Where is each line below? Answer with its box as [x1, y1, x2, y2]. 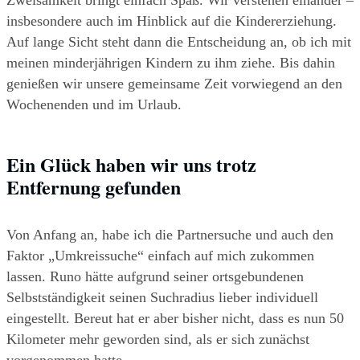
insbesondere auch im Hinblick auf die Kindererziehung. [6, 13, 337, 30]
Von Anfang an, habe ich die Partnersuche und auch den [6, 227, 333, 243]
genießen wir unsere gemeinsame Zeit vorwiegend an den [6, 76, 342, 92]
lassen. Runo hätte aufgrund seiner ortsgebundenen [6, 268, 304, 285]
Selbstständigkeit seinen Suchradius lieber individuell [6, 289, 318, 306]
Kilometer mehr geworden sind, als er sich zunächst [6, 331, 309, 348]
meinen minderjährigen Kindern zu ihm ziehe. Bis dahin [6, 55, 335, 72]
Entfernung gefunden [6, 173, 181, 202]
